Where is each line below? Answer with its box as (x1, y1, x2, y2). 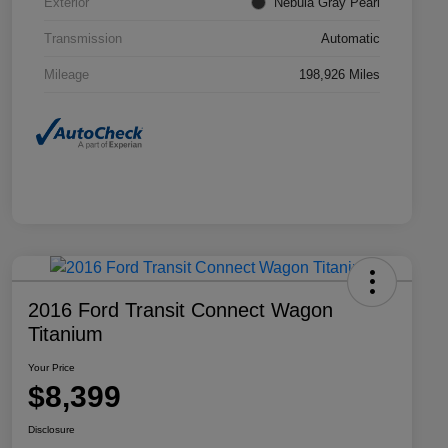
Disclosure (28, 423, 75, 435)
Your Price (28, 361, 75, 373)
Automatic (321, 30, 380, 46)
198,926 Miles (299, 66, 380, 82)
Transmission (44, 30, 122, 46)
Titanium (28, 322, 103, 345)
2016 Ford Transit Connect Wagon (28, 298, 333, 321)
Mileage (44, 66, 89, 82)
